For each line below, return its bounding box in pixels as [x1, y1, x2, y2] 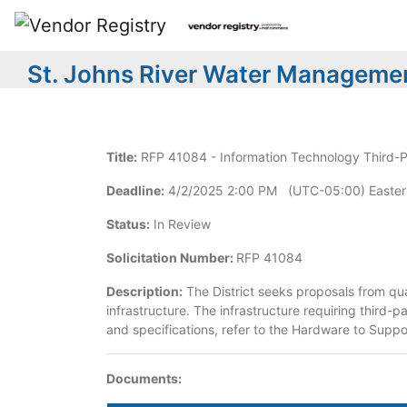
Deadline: [106, 183, 164, 198]
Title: [106, 149, 137, 164]
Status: [106, 216, 150, 232]
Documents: [106, 371, 182, 386]
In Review [150, 216, 211, 232]
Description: [106, 283, 183, 299]
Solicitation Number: [106, 250, 233, 265]
